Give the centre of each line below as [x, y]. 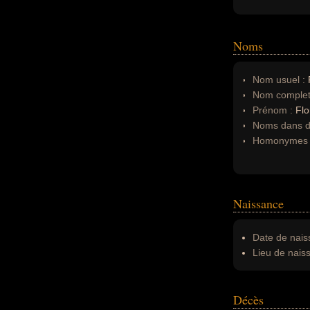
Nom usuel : [279, 80]
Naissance [258, 203]
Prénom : [274, 110]
